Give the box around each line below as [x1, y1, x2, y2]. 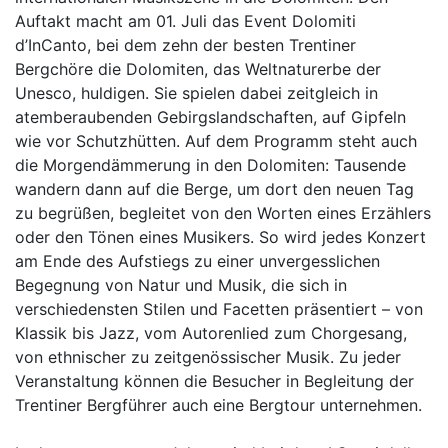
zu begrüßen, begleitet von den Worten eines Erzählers [15, 202, 431, 223]
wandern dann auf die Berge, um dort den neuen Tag [15, 178, 414, 199]
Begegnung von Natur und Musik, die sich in [15, 274, 347, 295]
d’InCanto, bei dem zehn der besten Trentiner [15, 34, 356, 55]
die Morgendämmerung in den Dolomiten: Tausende [15, 154, 406, 175]
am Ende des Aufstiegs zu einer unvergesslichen [15, 250, 380, 271]
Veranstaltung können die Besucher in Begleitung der [15, 370, 414, 391]
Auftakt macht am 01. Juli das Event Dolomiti [15, 10, 356, 31]
